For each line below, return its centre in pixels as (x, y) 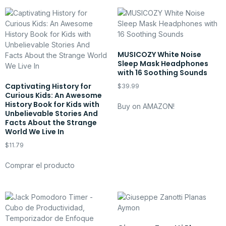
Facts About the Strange (51, 122)
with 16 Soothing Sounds (162, 72)
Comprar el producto (40, 165)
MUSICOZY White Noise (159, 54)
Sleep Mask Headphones (163, 63)
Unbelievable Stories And (51, 113)
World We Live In (35, 131)
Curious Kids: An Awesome (53, 95)
